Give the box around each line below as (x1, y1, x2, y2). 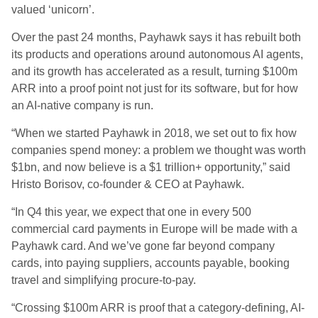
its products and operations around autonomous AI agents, (11, 48, 303, 60)
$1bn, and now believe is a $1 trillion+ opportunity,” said (11, 161, 290, 173)
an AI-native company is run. (11, 99, 153, 111)
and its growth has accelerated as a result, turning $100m (11, 65, 297, 77)
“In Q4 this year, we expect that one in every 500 (11, 206, 251, 218)
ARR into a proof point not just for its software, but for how (11, 82, 298, 94)
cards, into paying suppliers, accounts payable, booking (11, 257, 290, 269)
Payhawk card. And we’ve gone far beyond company (11, 240, 275, 252)
